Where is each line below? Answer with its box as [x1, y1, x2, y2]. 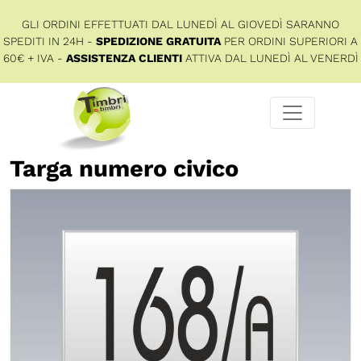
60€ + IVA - [2, 52, 66, 64]
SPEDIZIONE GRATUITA [96, 35, 221, 48]
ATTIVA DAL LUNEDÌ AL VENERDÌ [181, 52, 359, 64]
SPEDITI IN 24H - [3, 35, 96, 48]
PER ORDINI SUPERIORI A [221, 35, 358, 48]
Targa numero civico [10, 154, 239, 182]
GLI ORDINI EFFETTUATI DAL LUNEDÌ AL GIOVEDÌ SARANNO [22, 18, 339, 31]
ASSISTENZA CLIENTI [65, 52, 182, 64]
